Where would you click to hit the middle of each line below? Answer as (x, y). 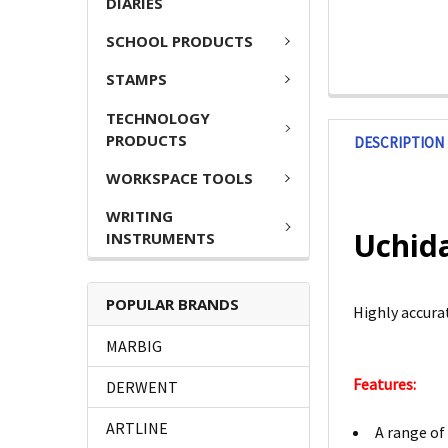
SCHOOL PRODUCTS (179, 40)
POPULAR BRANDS (172, 304)
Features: (385, 384)
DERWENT (142, 387)
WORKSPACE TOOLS (179, 177)
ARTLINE (137, 428)
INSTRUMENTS (160, 238)
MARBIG (134, 346)
